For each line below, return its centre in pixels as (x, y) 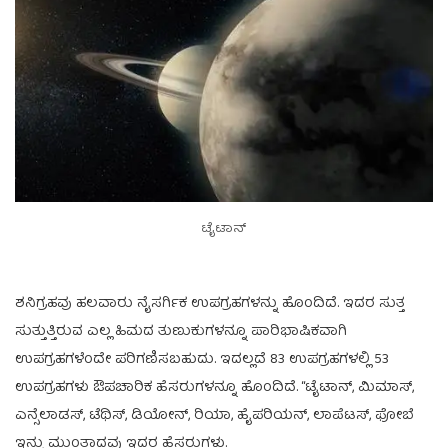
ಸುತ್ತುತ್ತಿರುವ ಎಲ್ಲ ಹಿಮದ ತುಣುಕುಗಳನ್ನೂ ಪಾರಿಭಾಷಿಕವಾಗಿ (181, 331)
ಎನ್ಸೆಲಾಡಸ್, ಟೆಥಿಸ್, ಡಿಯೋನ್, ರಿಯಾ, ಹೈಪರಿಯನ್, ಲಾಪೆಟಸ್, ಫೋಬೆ (214, 415)
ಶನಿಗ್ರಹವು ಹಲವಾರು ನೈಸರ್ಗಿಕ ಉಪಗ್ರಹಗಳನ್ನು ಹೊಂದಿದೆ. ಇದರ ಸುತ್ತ (209, 303)
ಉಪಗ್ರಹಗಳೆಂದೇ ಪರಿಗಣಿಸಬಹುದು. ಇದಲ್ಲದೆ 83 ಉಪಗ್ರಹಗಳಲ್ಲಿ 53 (202, 359)
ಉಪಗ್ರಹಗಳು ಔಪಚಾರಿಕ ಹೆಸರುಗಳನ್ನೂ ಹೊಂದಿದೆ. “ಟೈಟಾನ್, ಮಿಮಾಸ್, (214, 387)
